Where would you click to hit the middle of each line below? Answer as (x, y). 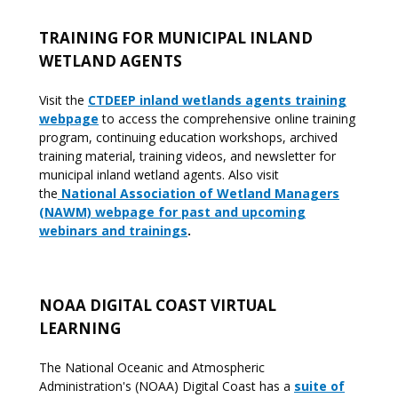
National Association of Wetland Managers (200, 193)
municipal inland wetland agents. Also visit (159, 175)
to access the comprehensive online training (227, 119)
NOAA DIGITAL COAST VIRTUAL (158, 305)
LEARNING (80, 328)
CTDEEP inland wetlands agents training (217, 100)
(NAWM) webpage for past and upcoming (172, 212)
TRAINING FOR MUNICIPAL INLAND (176, 38)
